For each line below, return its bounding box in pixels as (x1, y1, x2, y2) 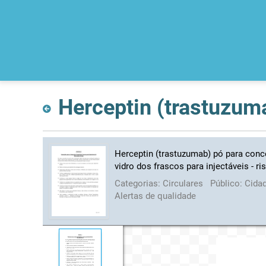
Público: (210, 178, 245, 189)
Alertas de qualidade (115, 190, 197, 201)
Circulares (163, 178, 206, 189)
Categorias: (115, 178, 163, 189)
